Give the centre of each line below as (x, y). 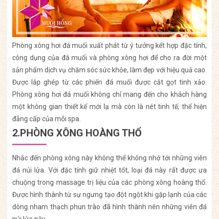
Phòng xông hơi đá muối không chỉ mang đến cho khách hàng (109, 94)
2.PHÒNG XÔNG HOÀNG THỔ (77, 133)
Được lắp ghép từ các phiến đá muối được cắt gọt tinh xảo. (109, 82)
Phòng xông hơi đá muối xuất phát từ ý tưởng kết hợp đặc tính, (109, 45)
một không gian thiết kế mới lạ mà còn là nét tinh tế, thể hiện (109, 106)
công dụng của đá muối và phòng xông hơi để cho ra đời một (109, 57)
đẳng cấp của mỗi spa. (46, 119)
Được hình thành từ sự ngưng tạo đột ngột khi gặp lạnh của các (109, 194)
